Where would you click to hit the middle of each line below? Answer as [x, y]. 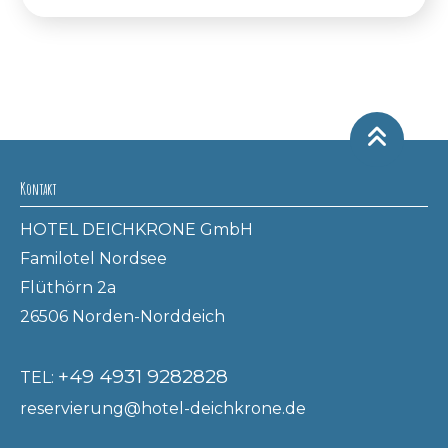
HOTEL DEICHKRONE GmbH [136, 229]
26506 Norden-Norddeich [122, 316]
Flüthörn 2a [68, 287]
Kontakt [38, 188]
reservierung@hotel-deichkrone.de [163, 408]
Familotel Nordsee [93, 258]
